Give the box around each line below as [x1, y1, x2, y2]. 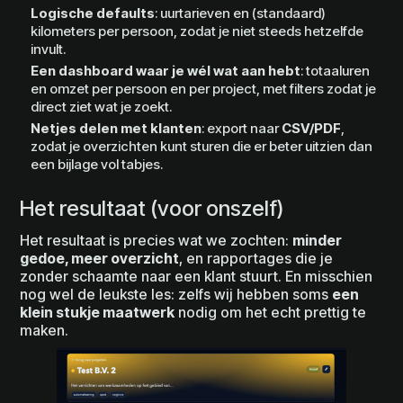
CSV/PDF [282, 120, 342, 138]
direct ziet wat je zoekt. [31, 98, 173, 116]
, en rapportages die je [179, 249, 334, 268]
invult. [31, 40, 67, 58]
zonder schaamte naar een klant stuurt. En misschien [20, 267, 373, 286]
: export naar [201, 120, 282, 138]
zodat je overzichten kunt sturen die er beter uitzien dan [31, 138, 373, 156]
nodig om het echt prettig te [175, 303, 367, 322]
